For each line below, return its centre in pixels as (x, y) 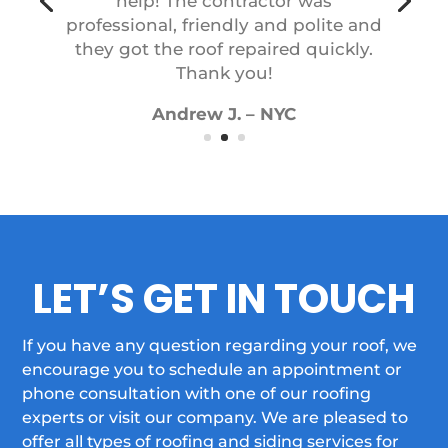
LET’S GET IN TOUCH (224, 298)
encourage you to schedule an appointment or (212, 369)
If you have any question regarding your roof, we (220, 345)
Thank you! (224, 61)
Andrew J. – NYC (224, 102)
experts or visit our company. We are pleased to (215, 417)
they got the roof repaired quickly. (224, 37)
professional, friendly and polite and (224, 13)
